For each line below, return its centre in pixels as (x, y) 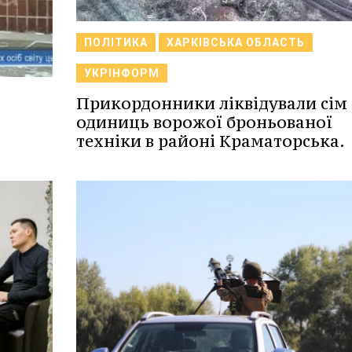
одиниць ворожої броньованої (204, 123)
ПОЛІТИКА (115, 43)
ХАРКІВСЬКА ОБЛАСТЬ (235, 43)
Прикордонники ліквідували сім (211, 104)
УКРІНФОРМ (121, 73)
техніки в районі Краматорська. (210, 141)
